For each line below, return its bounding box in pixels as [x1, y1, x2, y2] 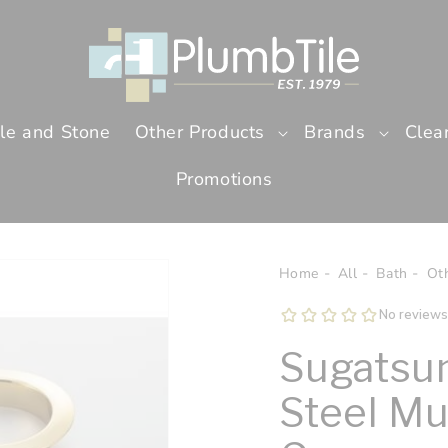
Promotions [175, 167, 273, 192]
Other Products [134, 120, 265, 145]
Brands [304, 120, 366, 145]
